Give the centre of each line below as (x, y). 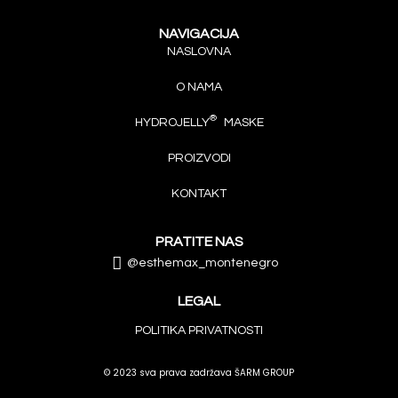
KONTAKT (199, 194)
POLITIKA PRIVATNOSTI (199, 330)
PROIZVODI (199, 158)
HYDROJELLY (172, 123)
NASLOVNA (199, 52)
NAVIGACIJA (199, 34)
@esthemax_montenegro (203, 263)
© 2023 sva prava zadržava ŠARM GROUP (199, 373)
